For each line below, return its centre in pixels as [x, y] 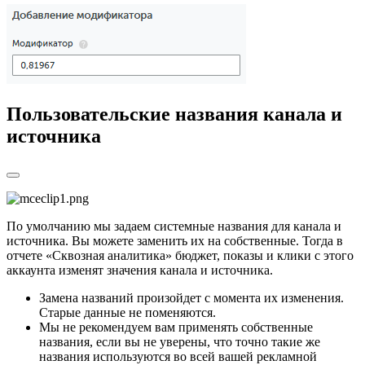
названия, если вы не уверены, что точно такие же [180, 341]
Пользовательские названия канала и [174, 114]
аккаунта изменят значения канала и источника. [140, 270]
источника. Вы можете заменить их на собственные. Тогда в [175, 240]
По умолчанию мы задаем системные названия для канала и [174, 226]
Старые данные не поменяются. [128, 312]
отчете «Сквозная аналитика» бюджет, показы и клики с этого [180, 255]
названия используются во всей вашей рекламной [178, 356]
